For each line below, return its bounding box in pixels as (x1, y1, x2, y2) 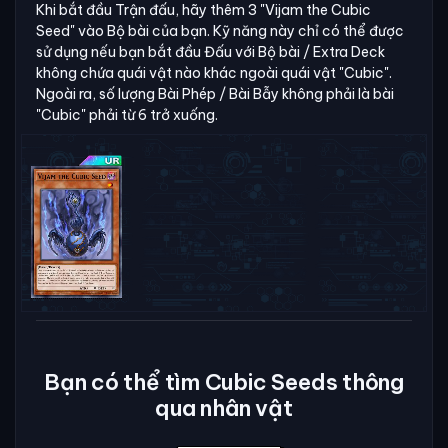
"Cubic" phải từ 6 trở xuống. (36, 106, 218, 124)
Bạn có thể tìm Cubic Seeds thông (44, 368, 404, 397)
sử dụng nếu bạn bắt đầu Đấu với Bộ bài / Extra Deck (36, 43, 385, 61)
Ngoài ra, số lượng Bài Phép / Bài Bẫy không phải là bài (36, 85, 394, 103)
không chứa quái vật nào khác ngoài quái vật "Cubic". (36, 64, 392, 82)
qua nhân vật (155, 394, 293, 423)
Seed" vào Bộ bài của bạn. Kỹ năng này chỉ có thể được (36, 22, 404, 40)
